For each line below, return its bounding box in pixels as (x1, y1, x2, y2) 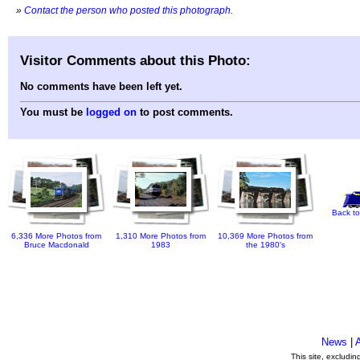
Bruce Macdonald (23, 240, 89, 250)
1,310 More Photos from (116, 231, 206, 241)
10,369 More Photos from (218, 231, 313, 241)
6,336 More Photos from (11, 231, 101, 241)
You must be (20, 106, 86, 119)
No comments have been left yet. (20, 80, 182, 93)
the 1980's (245, 240, 285, 250)
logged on (86, 106, 137, 119)
